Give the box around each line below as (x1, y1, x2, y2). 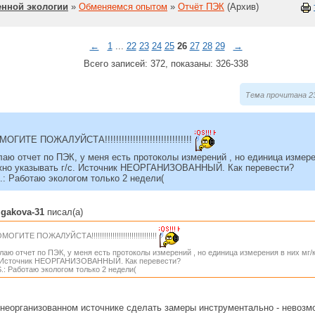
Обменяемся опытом (79, 1, 167, 12)
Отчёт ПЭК (178, 1, 224, 12)
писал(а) (44, 207, 83, 217)
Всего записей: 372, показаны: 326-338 (84, 58, 248, 69)
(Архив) (227, 1, 259, 12)
